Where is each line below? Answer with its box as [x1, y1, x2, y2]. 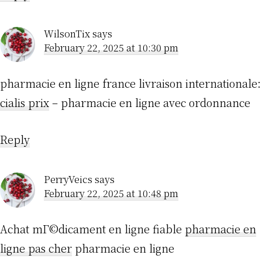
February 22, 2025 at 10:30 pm [44, 41, 178, 55]
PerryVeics [44, 173, 92, 187]
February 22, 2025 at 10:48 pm [44, 187, 178, 201]
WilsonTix [44, 27, 90, 41]
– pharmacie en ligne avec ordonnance [49, 95, 250, 111]
